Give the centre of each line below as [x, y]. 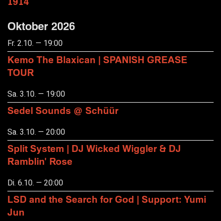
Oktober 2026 [41, 26]
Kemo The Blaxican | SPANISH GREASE [97, 60]
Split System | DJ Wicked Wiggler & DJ [94, 148]
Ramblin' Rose [40, 161]
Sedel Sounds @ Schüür [63, 110]
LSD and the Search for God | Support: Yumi [107, 199]
